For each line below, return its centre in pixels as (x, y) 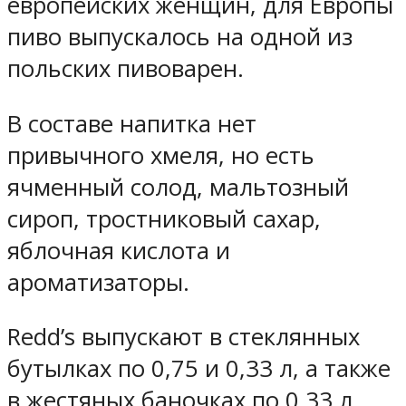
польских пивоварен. (126, 69)
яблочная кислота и (119, 250)
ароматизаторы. (98, 282)
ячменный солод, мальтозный (178, 187)
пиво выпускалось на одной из (180, 37)
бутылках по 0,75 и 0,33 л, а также (199, 369)
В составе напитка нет (132, 123)
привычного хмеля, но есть (161, 155)
